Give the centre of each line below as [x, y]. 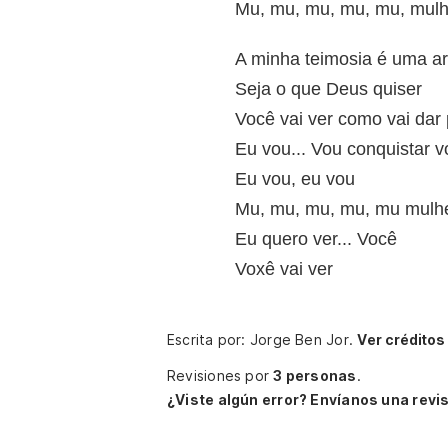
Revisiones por [220, 375]
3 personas [315, 375]
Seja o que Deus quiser [328, 89]
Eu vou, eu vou [295, 179]
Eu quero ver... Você [316, 239]
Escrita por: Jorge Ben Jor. [262, 339]
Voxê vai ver [284, 269]
